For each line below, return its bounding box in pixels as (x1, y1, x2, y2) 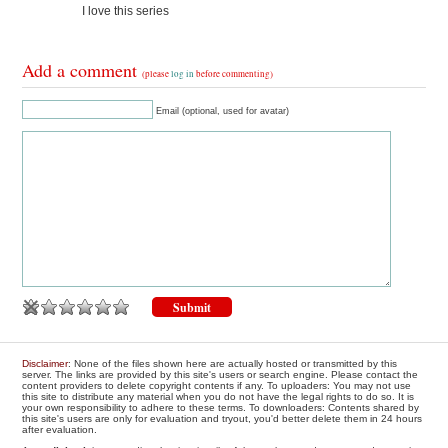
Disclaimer (22, 358, 69, 370)
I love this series (82, 4, 170, 19)
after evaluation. (22, 424, 98, 436)
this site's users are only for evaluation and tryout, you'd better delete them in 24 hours (22, 413, 423, 425)
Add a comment (22, 58, 143, 83)
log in (171, 68, 195, 81)
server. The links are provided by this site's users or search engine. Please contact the (22, 369, 419, 381)
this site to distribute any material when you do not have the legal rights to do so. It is (22, 391, 415, 403)
